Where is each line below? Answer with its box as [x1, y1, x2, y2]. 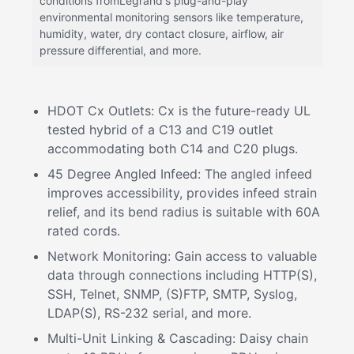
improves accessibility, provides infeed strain [47, 185, 317, 201]
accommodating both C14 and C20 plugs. [47, 141, 298, 156]
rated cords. [47, 223, 120, 239]
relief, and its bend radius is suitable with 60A [47, 204, 320, 220]
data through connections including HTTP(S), [47, 267, 317, 283]
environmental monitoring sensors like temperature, [40, 10, 303, 24]
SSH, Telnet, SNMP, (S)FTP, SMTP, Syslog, [47, 286, 297, 302]
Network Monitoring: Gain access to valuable [47, 248, 317, 264]
